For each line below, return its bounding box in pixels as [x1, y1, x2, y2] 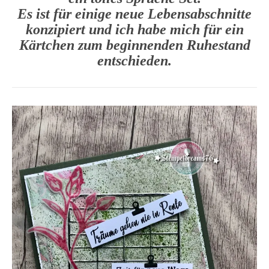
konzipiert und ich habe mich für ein [25, 22, 244, 37]
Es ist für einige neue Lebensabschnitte [17, 6, 252, 22]
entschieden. [97, 53, 172, 68]
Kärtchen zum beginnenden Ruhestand [19, 37, 250, 53]
